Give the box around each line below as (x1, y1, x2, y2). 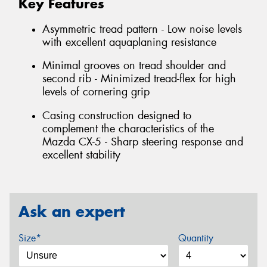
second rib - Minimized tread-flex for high (42, 72, 236, 86)
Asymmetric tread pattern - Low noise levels (42, 21, 242, 36)
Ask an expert (18, 202, 125, 222)
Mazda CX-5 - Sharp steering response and (42, 134, 243, 149)
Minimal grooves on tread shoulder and (42, 58, 226, 73)
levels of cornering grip (42, 85, 150, 100)
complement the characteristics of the (42, 121, 214, 136)
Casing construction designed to (42, 108, 191, 123)
